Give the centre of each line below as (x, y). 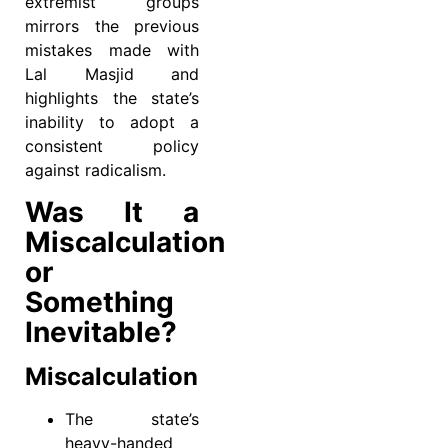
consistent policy (112, 146)
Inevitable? (101, 331)
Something (99, 301)
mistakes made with (112, 50)
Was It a (112, 211)
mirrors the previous (112, 26)
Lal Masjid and (112, 74)
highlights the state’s (112, 98)
